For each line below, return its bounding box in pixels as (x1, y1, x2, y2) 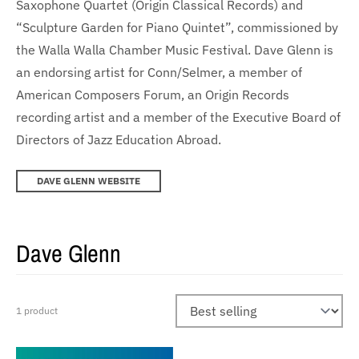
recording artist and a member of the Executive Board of (16, 108, 341, 125)
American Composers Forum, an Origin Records (16, 86, 289, 103)
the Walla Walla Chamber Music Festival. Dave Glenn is (16, 41, 333, 58)
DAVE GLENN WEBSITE (37, 174, 140, 187)
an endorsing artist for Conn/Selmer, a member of (16, 63, 302, 80)
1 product (16, 304, 58, 317)
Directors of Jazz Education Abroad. (16, 131, 221, 147)
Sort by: (255, 309, 292, 322)
